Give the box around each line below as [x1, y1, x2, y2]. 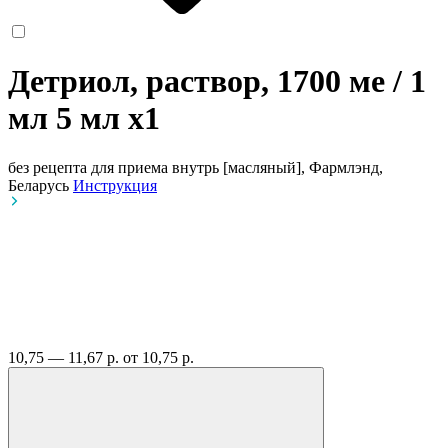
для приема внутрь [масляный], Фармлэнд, [91, 158, 383, 176]
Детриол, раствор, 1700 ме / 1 [8, 63, 426, 100]
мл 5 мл [8, 100, 128, 137]
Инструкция [73, 176, 157, 194]
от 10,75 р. [123, 348, 194, 366]
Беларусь [8, 176, 73, 194]
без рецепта [8, 158, 87, 176]
